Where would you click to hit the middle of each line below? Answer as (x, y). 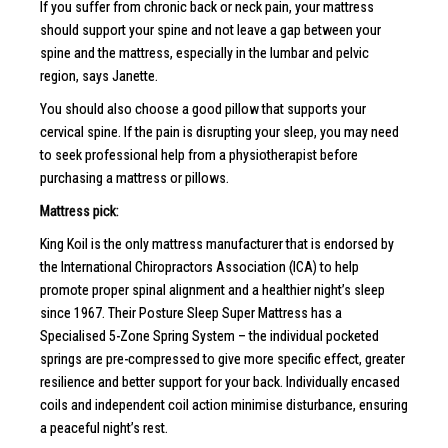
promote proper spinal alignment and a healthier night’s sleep (212, 289)
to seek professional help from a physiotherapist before (199, 154)
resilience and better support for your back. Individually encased (220, 381)
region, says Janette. (99, 75)
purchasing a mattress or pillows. (134, 177)
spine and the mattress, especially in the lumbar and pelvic (204, 52)
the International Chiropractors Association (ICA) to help (199, 266)
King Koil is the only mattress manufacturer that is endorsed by (217, 243)
